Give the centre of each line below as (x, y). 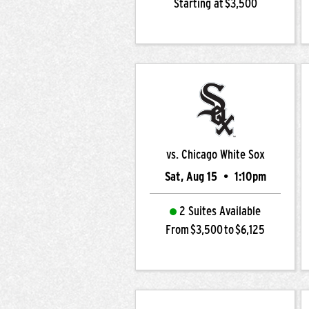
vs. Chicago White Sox (215, 154)
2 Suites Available (220, 211)
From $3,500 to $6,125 (215, 230)
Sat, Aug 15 (192, 177)
